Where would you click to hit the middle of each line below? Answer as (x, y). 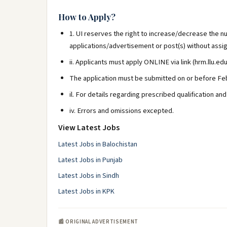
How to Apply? (87, 17)
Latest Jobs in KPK (86, 192)
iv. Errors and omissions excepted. (122, 111)
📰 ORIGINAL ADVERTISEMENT (98, 222)
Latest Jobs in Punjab (90, 160)
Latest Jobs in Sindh (89, 176)
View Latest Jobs (89, 128)
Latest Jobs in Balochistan (98, 144)
